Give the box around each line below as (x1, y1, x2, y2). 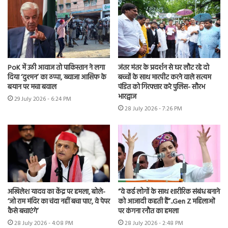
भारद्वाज (118, 91, 136, 103)
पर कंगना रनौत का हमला (118, 206, 179, 218)
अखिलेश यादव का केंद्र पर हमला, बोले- (8, 186, 105, 198)
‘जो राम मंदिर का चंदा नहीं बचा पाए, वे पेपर (8, 196, 110, 208)
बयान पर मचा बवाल (8, 81, 56, 93)
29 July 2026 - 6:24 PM (14, 94, 71, 104)
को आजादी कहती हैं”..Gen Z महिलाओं (118, 196, 215, 208)
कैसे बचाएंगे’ (8, 206, 39, 218)
